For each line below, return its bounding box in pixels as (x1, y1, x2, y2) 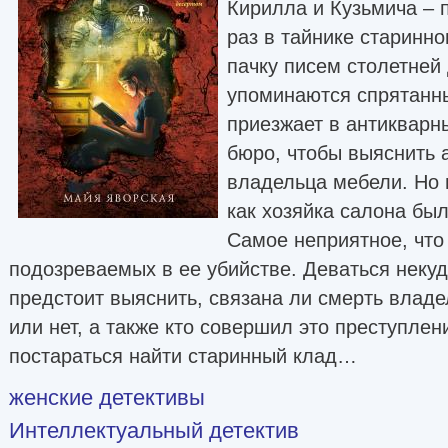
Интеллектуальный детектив (9, 417, 299, 443)
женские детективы (9, 384, 205, 410)
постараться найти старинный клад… (9, 344, 357, 367)
